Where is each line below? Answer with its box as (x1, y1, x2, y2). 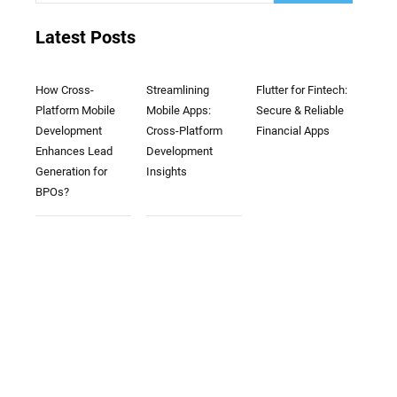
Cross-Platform (145, 124, 222, 137)
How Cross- (35, 83, 94, 97)
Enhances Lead (35, 144, 113, 158)
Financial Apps (256, 124, 331, 137)
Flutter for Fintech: (256, 83, 348, 97)
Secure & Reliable (256, 104, 345, 117)
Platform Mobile (35, 104, 115, 117)
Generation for (35, 165, 107, 178)
